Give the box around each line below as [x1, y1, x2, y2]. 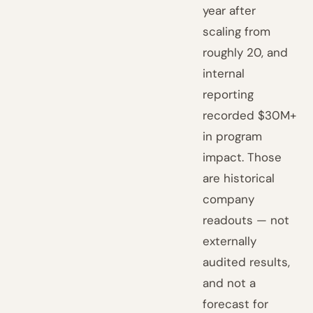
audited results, [203, 254, 291, 270]
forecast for [203, 296, 269, 312]
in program [203, 129, 263, 144]
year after [203, 3, 256, 18]
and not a [203, 275, 256, 291]
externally [203, 233, 257, 249]
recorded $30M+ [203, 108, 297, 123]
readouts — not [203, 212, 290, 228]
